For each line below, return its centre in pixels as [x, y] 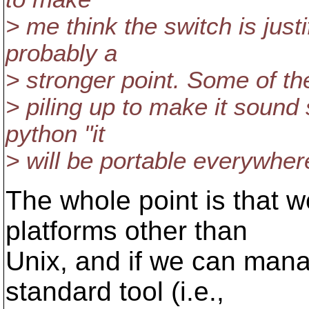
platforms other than [127, 231]
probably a [61, 53]
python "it [55, 134]
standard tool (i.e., [115, 291]
